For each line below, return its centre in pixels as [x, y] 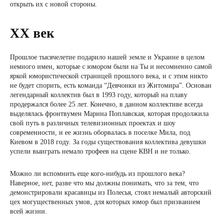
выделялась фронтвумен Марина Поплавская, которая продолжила [109, 114]
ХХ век [32, 33]
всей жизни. [28, 211]
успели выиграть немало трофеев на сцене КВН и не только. [100, 151]
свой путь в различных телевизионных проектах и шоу [93, 123]
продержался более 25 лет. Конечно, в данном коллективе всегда [106, 104]
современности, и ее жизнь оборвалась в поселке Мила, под [100, 133]
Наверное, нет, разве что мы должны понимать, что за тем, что [104, 183]
